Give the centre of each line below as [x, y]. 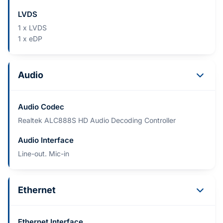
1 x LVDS [32, 28]
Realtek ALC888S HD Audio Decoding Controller [97, 120]
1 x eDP [30, 39]
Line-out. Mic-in [44, 154]
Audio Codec [41, 107]
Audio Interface [46, 140]
